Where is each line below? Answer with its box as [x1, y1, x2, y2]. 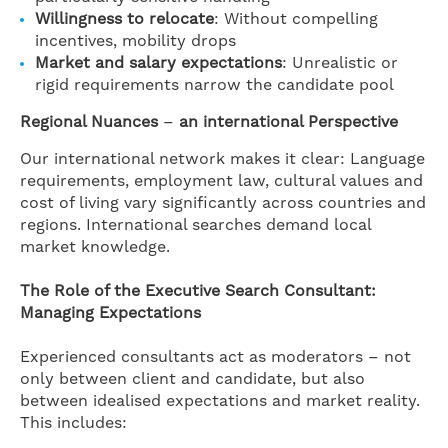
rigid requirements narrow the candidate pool [35, 75, 394, 95]
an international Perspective [174, 112, 398, 132]
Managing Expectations [20, 303, 201, 323]
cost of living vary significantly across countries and [20, 193, 426, 213]
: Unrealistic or [282, 53, 398, 73]
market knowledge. [20, 237, 170, 257]
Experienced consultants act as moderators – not [20, 347, 411, 367]
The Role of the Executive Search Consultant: [20, 281, 376, 301]
